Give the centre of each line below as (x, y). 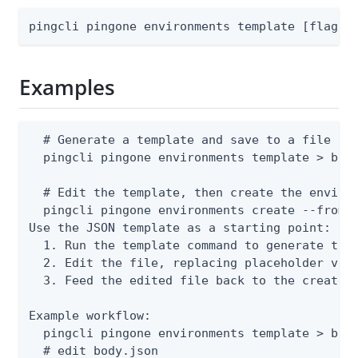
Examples (67, 88)
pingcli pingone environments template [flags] (191, 26)
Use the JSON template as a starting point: (180, 227)
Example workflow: (90, 315)
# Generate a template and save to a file (180, 139)
